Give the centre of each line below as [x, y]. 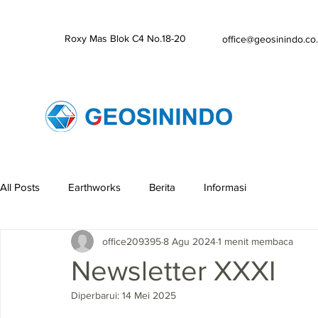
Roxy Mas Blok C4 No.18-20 [125, 38]
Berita [162, 187]
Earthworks [94, 187]
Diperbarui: [97, 295]
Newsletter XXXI [174, 270]
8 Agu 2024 [190, 241]
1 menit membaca [256, 241]
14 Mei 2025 [149, 295]
